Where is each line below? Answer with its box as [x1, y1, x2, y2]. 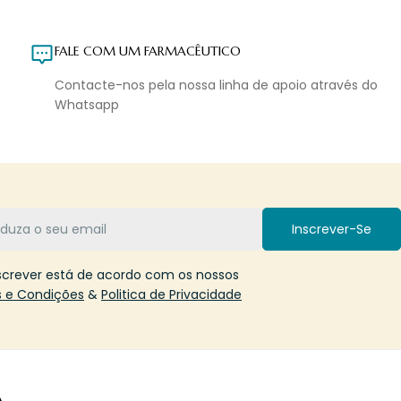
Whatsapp [55, 96, 120, 115]
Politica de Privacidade [101, 286, 242, 304]
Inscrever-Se [292, 220, 371, 239]
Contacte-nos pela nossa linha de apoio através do [55, 76, 379, 95]
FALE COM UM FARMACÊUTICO [55, 43, 242, 60]
